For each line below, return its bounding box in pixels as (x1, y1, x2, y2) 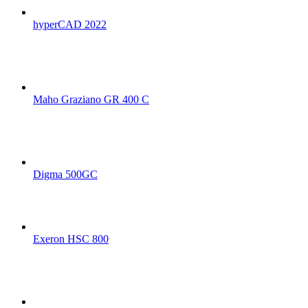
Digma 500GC (33, 168, 98, 180)
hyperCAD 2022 (33, 18, 107, 30)
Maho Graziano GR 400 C (33, 93, 149, 105)
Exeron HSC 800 (33, 232, 109, 245)
